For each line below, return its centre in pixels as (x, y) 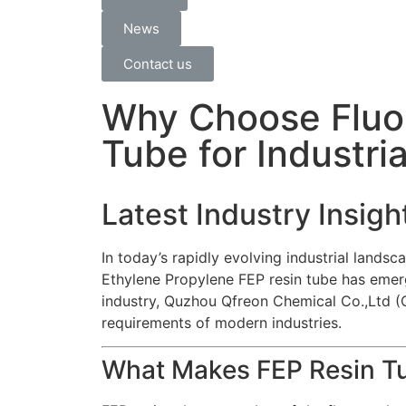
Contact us (158, 64)
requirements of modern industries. (222, 323)
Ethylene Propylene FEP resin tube (219, 279)
